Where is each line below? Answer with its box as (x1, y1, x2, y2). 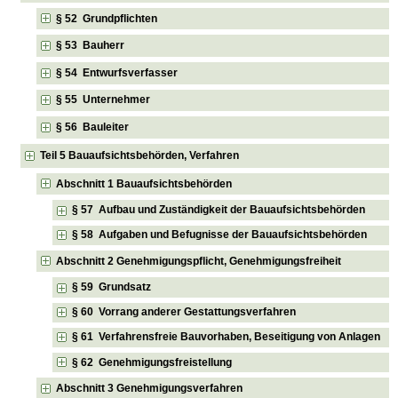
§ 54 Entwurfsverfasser (56, 66, 179, 79)
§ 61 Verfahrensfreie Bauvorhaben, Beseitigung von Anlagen (72, 330, 381, 344)
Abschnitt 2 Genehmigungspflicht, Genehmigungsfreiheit (56, 254, 342, 267)
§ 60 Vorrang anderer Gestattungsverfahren (72, 306, 297, 319)
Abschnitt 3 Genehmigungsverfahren (56, 381, 243, 394)
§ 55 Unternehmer (56, 93, 151, 107)
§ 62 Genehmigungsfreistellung (72, 355, 233, 369)
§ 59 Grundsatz (72, 280, 152, 293)
